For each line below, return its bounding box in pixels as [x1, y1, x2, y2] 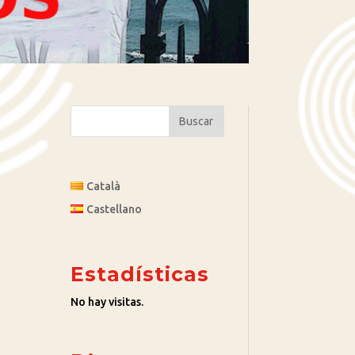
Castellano [86, 203, 143, 216]
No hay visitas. [71, 296, 144, 309]
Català [86, 180, 121, 193]
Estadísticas [71, 262, 210, 287]
